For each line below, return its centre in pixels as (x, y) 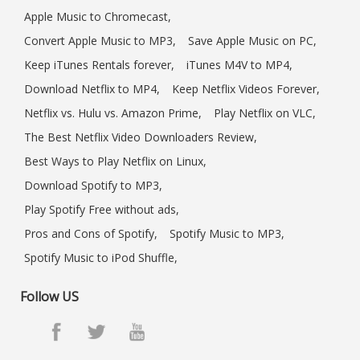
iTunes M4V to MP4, (239, 65)
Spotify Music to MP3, (227, 234)
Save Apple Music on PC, (252, 41)
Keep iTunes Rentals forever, (99, 65)
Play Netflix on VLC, (265, 113)
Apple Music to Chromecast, (98, 17)
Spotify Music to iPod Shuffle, (101, 258)
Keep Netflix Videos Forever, (246, 89)
